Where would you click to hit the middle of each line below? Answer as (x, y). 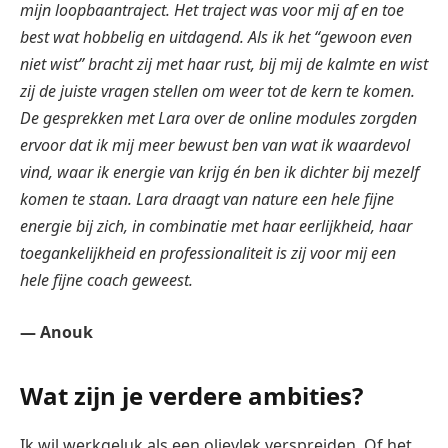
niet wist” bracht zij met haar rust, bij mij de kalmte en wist (224, 64)
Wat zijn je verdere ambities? (191, 396)
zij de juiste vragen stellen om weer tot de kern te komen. (217, 91)
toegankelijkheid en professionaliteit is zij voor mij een (208, 253)
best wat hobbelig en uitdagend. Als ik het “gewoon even (216, 37)
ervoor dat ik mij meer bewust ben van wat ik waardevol (215, 145)
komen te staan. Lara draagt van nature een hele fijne (207, 199)
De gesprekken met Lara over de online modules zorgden (218, 118)
